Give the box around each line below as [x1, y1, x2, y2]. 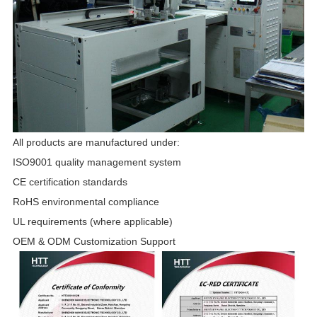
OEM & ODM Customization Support [12, 235, 175, 247]
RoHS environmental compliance [12, 195, 159, 207]
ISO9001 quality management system [12, 156, 181, 168]
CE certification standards [12, 175, 127, 188]
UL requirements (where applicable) [12, 215, 173, 227]
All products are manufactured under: [12, 136, 180, 148]
